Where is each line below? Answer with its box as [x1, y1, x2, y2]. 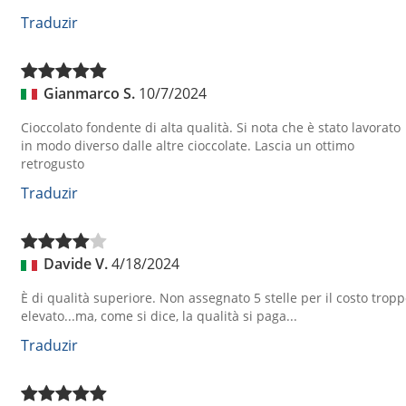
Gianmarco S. [43, 82, 135, 103]
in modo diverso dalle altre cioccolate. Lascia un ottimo [21, 137, 354, 155]
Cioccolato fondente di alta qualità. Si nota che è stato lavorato [21, 119, 401, 137]
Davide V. [43, 253, 108, 274]
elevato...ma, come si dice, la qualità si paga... [21, 307, 297, 325]
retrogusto [21, 155, 84, 173]
